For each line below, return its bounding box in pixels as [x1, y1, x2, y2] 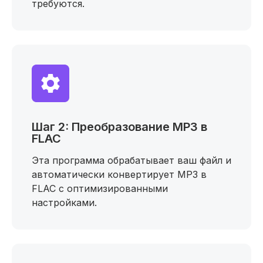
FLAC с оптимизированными [32, 183, 168, 194]
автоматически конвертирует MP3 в [32, 168, 207, 180]
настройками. [32, 197, 97, 208]
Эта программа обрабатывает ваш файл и [32, 154, 231, 166]
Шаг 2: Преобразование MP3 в [32, 120, 207, 134]
